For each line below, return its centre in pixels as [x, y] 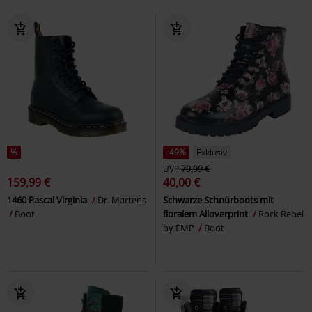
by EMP [180, 227]
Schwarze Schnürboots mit [218, 200]
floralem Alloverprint [206, 213]
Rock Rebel [281, 213]
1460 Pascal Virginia [48, 200]
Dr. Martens [122, 200]
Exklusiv [212, 152]
